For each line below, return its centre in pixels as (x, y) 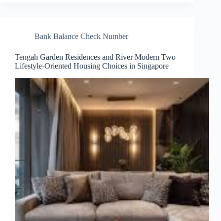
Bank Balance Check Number (81, 37)
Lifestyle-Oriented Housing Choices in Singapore (92, 66)
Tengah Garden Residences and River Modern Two (95, 57)
